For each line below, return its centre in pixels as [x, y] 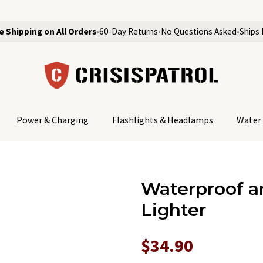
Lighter [173, 210]
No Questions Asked [199, 31]
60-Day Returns [129, 31]
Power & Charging [53, 120]
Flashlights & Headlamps [163, 120]
